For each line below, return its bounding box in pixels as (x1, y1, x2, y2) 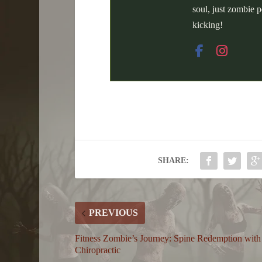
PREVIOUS (88, 208, 138, 218)
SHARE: (158, 156, 189, 166)
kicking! (192, 20, 223, 30)
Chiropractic (74, 245, 120, 256)
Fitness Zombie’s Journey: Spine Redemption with (74, 233, 261, 244)
